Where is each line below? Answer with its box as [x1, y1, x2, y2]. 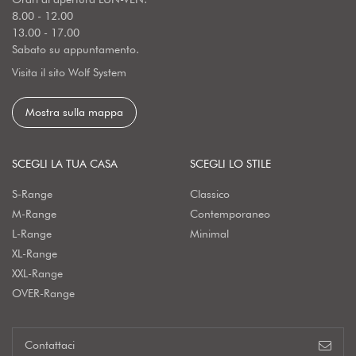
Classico [190, 188, 230, 201]
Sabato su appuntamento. [12, 43, 139, 56]
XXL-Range [12, 267, 63, 281]
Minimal [190, 227, 229, 241]
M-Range [12, 207, 56, 221]
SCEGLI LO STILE [190, 157, 271, 171]
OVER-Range [12, 287, 75, 300]
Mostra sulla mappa [25, 106, 123, 119]
